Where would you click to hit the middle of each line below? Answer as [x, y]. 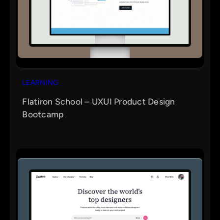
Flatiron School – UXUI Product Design [99, 101]
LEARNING [41, 82]
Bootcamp [43, 114]
